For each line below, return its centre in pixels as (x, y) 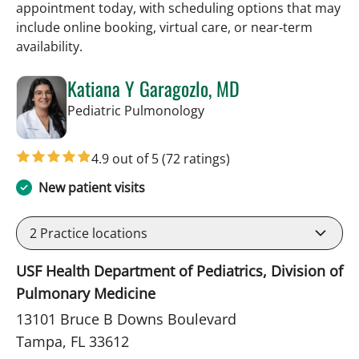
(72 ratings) (196, 158)
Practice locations (92, 233)
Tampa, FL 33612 (73, 341)
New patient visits (92, 187)
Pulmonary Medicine (86, 293)
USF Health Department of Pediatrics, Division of (179, 270)
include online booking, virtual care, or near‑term (164, 27)
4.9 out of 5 (127, 158)
